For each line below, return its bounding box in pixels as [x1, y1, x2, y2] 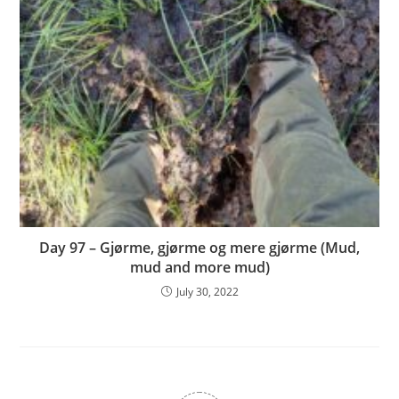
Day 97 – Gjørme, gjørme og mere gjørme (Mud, [39, 238, 360, 258]
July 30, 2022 [175, 284, 239, 300]
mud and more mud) [129, 257, 270, 278]
